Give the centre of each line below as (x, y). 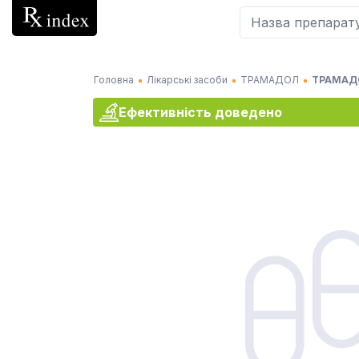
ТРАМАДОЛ (270, 80)
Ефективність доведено (200, 112)
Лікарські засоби (187, 80)
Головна (114, 80)
